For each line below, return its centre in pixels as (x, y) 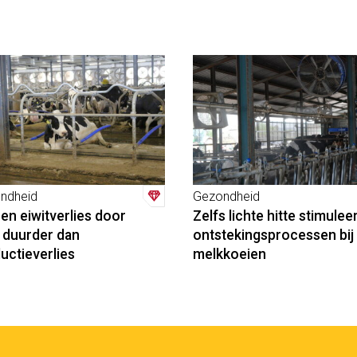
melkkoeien (229, 255)
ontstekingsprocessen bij (273, 235)
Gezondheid (226, 197)
